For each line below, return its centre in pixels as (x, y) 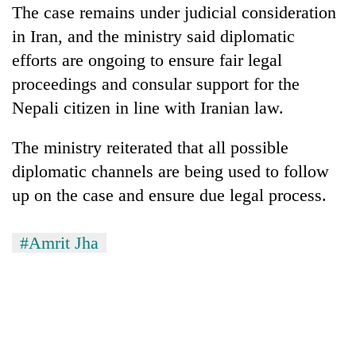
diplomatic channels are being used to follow (170, 171)
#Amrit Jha (59, 242)
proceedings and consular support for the (156, 83)
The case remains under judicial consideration (174, 12)
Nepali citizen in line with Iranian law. (148, 107)
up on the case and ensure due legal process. (169, 195)
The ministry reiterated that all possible (150, 147)
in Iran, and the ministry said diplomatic (153, 36)
